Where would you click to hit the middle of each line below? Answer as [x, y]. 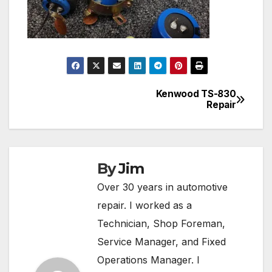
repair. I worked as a [144, 206]
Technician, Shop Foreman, [161, 224]
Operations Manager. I [148, 260]
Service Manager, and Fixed [161, 242]
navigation [76, 126]
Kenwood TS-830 [196, 94]
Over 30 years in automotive [162, 187]
